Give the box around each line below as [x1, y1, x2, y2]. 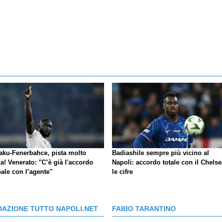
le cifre [112, 167, 133, 175]
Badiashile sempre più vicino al [112, 149, 209, 157]
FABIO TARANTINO [112, 205, 176, 213]
